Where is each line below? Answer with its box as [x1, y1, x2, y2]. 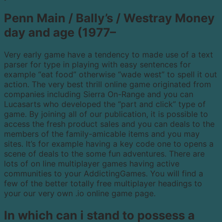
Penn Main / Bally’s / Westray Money [4, 11, 215, 26]
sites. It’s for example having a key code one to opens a [4, 139, 214, 149]
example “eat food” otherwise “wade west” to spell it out [4, 69, 217, 80]
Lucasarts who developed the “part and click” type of [4, 99, 206, 110]
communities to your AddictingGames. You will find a [4, 168, 203, 179]
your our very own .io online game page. [4, 188, 156, 199]
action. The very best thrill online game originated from [4, 79, 211, 90]
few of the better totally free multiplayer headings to [4, 178, 202, 189]
